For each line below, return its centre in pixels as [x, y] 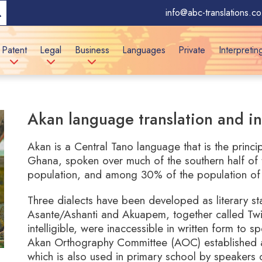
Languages [144, 50]
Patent [14, 50]
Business [92, 50]
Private [192, 50]
